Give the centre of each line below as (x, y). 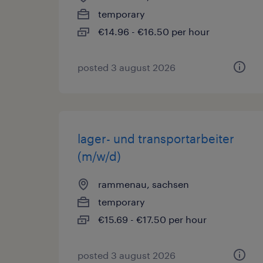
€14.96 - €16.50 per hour (154, 31)
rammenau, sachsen (144, 184)
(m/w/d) (99, 156)
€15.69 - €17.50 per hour (152, 219)
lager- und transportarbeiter (156, 139)
